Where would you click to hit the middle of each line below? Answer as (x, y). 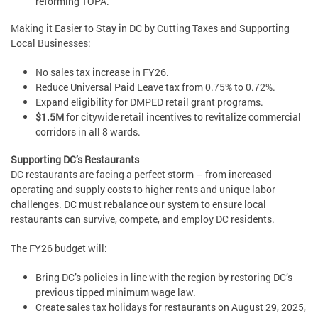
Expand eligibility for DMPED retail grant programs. (149, 102)
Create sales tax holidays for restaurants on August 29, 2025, (171, 307)
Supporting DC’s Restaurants (75, 159)
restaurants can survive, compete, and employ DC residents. (143, 219)
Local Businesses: (52, 43)
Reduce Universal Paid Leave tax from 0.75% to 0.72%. (157, 87)
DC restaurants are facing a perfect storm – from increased (141, 174)
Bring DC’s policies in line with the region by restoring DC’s (164, 277)
